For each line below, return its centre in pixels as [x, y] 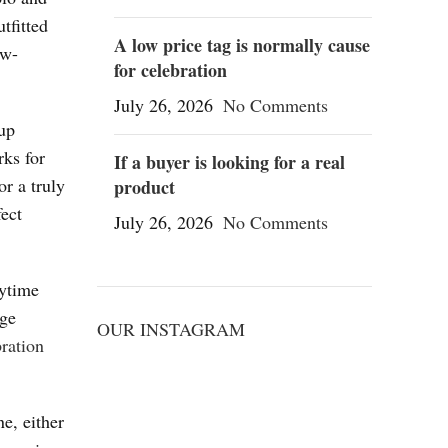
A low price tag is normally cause [241, 45]
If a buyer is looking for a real [229, 162]
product [144, 187]
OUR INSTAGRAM [170, 329]
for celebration [170, 70]
